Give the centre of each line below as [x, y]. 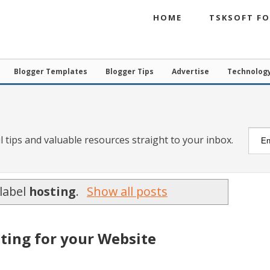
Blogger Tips [130, 71]
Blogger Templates [51, 71]
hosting [53, 191]
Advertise [190, 71]
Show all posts [127, 191]
